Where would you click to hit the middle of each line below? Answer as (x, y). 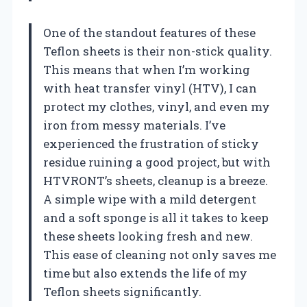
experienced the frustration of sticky (151, 144)
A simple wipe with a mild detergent (150, 199)
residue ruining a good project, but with (157, 162)
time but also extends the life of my (145, 273)
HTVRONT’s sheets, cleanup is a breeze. (156, 181)
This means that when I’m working (147, 70)
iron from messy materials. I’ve (134, 125)
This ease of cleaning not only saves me (160, 255)
